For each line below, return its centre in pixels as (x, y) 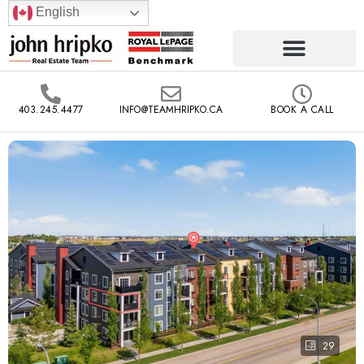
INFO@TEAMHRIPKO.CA (171, 110)
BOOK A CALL (302, 110)
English (56, 12)
